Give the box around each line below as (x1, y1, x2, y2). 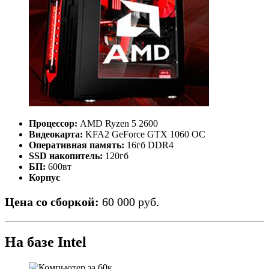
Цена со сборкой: (5, 195, 102, 209)
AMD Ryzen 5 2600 (80, 118, 160, 129)
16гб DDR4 (124, 140, 174, 151)
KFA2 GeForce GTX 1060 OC (85, 129, 205, 140)
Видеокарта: (29, 129, 85, 140)
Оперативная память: (29, 140, 124, 151)
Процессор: (29, 118, 80, 129)
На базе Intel (5, 234, 86, 250)
